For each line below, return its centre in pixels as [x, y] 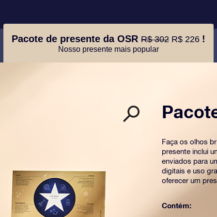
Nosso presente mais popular [108, 49]
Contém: [177, 205]
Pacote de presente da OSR [76, 39]
